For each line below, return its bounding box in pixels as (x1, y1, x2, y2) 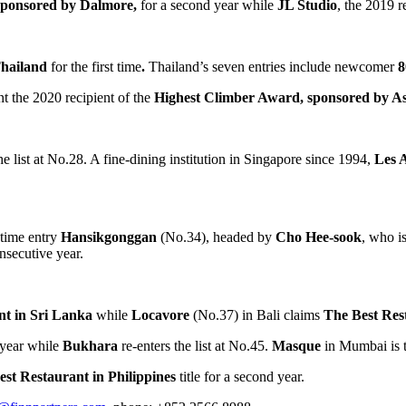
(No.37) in (189, 306, 256, 323)
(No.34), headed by (160, 228, 275, 245)
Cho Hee (275, 228, 329, 245)
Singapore (244, 150, 302, 167)
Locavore (131, 306, 189, 323)
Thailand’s (149, 58, 208, 74)
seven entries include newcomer (208, 58, 398, 74)
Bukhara (63, 337, 118, 353)
